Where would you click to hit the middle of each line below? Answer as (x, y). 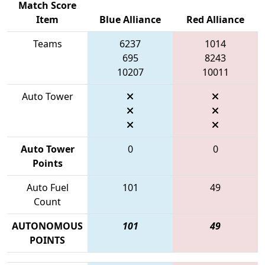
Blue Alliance (130, 19)
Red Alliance (215, 19)
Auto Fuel (47, 187)
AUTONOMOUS (47, 226)
